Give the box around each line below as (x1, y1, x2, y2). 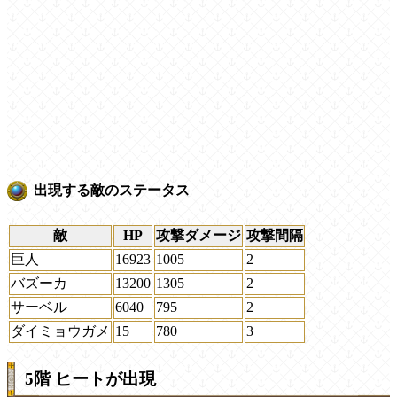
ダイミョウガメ (11, 323, 110, 339)
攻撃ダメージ (156, 227, 241, 243)
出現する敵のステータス (34, 182, 190, 198)
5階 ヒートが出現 (25, 369, 156, 388)
